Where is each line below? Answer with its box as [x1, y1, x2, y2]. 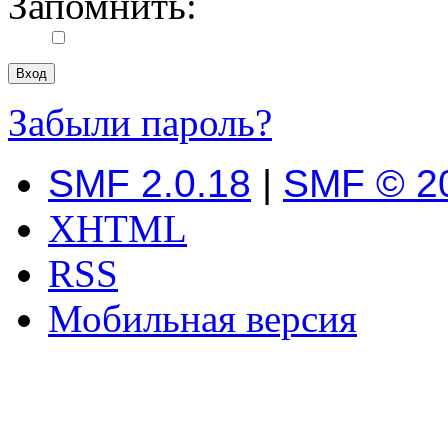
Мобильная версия [48, 297, 357, 341]
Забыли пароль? [8, 101, 272, 145]
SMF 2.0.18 [48, 162, 251, 206]
